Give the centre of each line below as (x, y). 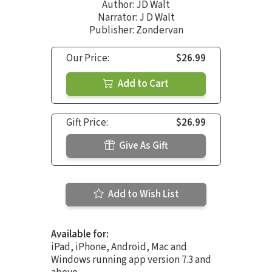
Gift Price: (87, 122)
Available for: (80, 234)
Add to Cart (142, 83)
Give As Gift (142, 145)
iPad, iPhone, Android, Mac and (119, 247)
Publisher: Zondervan (136, 30)
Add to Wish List (142, 194)
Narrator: (118, 17)
